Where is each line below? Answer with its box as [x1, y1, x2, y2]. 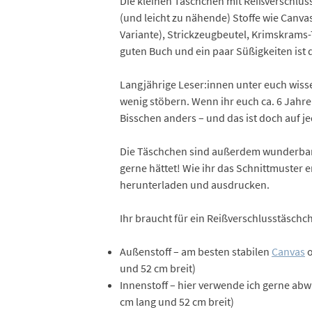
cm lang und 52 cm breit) [119, 295, 234, 309]
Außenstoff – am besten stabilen [119, 244, 272, 259]
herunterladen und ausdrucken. [119, 178, 270, 192]
